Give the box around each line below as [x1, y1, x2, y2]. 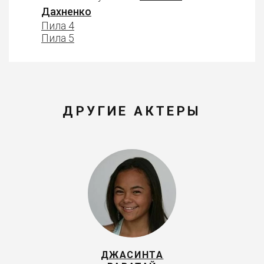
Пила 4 [41, 19, 74, 32]
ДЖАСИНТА [100, 249, 164, 260]
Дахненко [41, 5, 91, 18]
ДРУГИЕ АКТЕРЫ [62, 104, 202, 118]
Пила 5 [41, 32, 74, 44]
